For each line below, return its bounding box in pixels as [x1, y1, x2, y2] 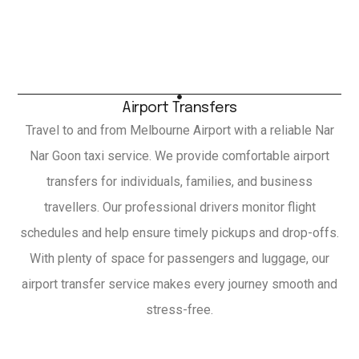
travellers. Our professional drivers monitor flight [43, 200, 316, 216]
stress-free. [146, 302, 213, 318]
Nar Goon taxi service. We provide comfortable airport [30, 148, 329, 164]
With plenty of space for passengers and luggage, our [30, 251, 329, 267]
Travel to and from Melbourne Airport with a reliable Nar [25, 123, 334, 139]
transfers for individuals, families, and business [46, 174, 313, 190]
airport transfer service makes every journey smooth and [22, 276, 337, 292]
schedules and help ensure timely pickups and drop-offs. [20, 225, 339, 241]
